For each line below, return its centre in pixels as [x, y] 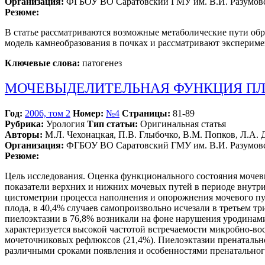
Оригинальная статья [182, 124]
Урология [65, 124]
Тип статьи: [112, 124]
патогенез [101, 63]
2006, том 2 [48, 114]
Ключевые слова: [42, 63]
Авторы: [24, 135]
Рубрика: [24, 124]
